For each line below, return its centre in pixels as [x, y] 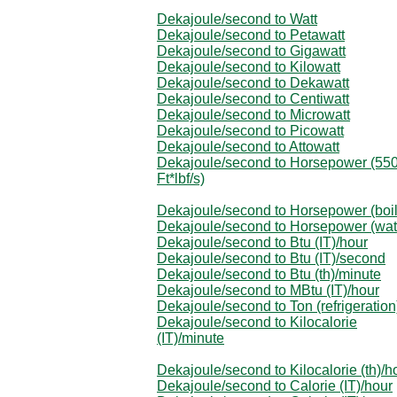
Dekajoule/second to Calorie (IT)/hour [275, 385]
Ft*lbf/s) [181, 178]
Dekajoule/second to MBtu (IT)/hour [268, 290]
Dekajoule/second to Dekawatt [253, 82]
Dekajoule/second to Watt [237, 19]
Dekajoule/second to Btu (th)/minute [269, 274]
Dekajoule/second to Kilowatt [249, 66]
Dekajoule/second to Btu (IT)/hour [262, 242]
